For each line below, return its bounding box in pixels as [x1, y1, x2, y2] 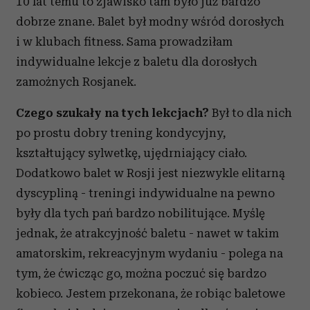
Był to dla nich [212, 106, 292, 120]
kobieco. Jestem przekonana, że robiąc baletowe [16, 286, 285, 300]
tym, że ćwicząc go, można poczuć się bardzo [16, 266, 266, 280]
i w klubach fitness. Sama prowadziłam [16, 35, 232, 48]
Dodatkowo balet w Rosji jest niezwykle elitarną [16, 166, 285, 180]
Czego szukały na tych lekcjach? [16, 106, 212, 120]
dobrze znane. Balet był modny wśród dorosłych [16, 15, 284, 28]
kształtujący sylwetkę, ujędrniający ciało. [16, 146, 247, 160]
